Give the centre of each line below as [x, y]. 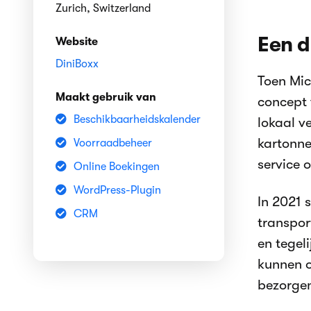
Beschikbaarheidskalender [137, 119]
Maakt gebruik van [106, 97]
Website [77, 42]
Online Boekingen [117, 167]
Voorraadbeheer [113, 143]
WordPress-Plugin [117, 190]
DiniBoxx [77, 64]
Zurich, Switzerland [103, 8]
